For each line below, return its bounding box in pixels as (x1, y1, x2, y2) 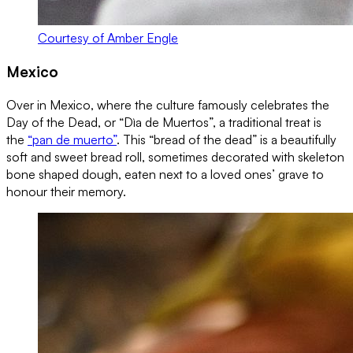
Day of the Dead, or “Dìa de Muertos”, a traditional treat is (6, 113, 321, 130)
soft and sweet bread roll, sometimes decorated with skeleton (6, 148, 344, 165)
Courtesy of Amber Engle (38, 30, 178, 46)
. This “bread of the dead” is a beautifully (117, 131, 336, 147)
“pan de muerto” (28, 131, 117, 147)
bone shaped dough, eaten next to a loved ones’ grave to (6, 165, 324, 182)
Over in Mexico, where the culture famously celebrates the (6, 96, 329, 113)
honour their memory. (6, 183, 126, 199)
